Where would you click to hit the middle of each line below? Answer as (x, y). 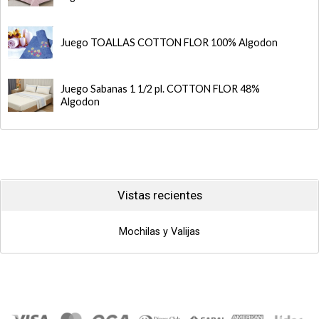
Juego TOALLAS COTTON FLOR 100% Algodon (169, 42)
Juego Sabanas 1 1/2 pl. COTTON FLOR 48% (160, 89)
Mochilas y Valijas (159, 232)
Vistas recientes (159, 195)
